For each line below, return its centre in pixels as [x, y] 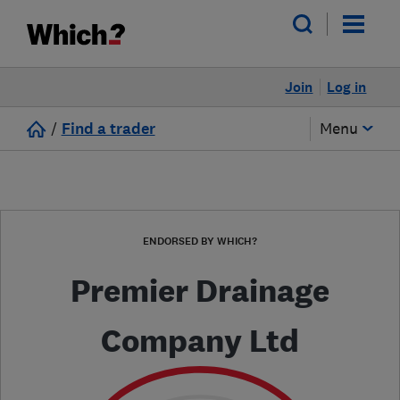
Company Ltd [200, 341]
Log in [347, 87]
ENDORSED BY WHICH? [200, 241]
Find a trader [108, 129]
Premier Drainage [200, 291]
